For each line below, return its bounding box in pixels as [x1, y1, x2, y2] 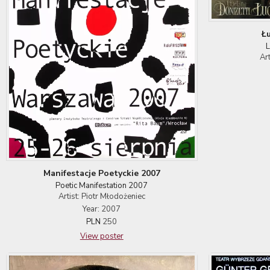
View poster [80, 230, 124, 242]
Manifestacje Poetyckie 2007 [43, 167, 160, 179]
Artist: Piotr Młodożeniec [58, 190, 145, 202]
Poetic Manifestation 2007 [55, 180, 148, 191]
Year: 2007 [83, 203, 121, 215]
